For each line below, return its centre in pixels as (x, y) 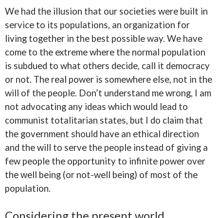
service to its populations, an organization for (97, 25)
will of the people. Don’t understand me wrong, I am (108, 93)
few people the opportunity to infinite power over (105, 161)
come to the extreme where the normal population (105, 52)
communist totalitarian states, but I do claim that (104, 120)
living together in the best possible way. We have (104, 38)
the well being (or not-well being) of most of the (101, 175)
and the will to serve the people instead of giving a (106, 147)
